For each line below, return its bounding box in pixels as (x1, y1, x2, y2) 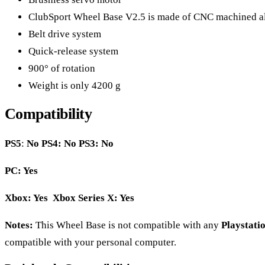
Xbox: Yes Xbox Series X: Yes (5, 192, 134, 203)
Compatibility (5, 105, 92, 123)
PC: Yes (5, 164, 38, 176)
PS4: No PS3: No (41, 137, 114, 149)
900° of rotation (28, 63, 95, 75)
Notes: (5, 219, 33, 231)
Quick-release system (28, 46, 118, 57)
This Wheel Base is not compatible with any (33, 219, 221, 231)
